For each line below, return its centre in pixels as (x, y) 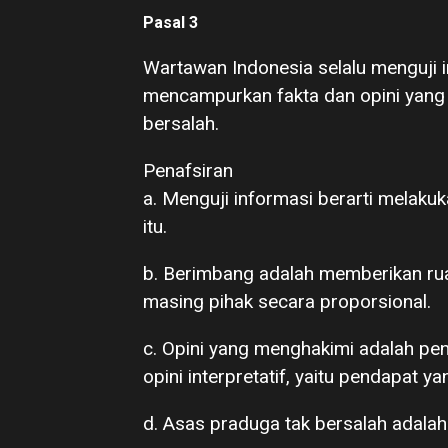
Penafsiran (188, 170)
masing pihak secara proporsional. (287, 301)
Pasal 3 (170, 22)
